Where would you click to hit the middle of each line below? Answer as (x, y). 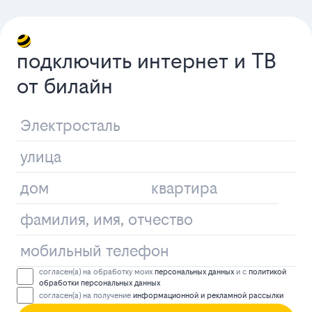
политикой (267, 272)
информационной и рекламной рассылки (208, 296)
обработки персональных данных (100, 283)
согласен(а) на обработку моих (97, 272)
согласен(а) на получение (86, 296)
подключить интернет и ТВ (147, 61)
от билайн (65, 86)
